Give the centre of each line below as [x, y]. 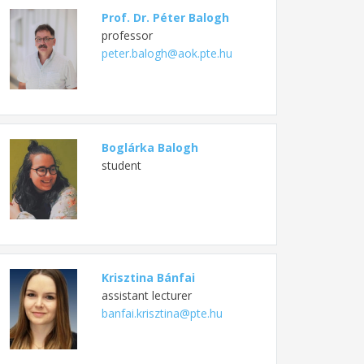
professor [127, 35]
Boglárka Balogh [149, 147]
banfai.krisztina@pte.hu [162, 313]
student [121, 165]
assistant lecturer [146, 295]
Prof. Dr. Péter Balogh [165, 17]
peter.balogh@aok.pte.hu [167, 53]
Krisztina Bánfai [148, 277]
